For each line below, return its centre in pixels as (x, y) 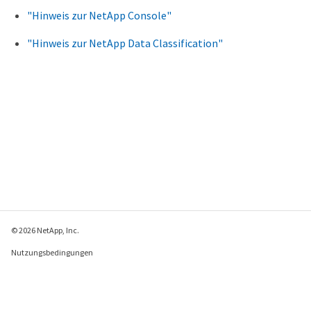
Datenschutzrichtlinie (50, 275)
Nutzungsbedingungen (52, 252)
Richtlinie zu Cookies (47, 297)
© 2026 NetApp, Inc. (45, 230)
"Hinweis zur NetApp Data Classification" (125, 43)
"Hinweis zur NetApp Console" (99, 15)
